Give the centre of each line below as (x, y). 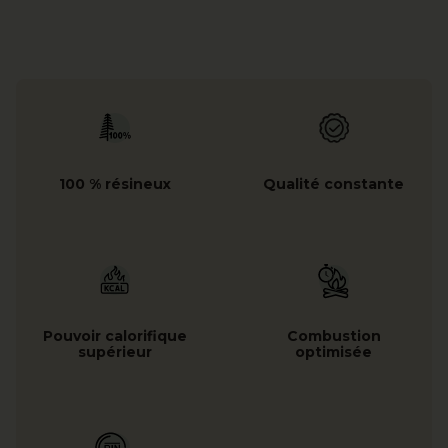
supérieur (114, 351)
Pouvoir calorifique (114, 335)
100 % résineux (114, 183)
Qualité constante (333, 183)
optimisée (333, 351)
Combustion (333, 335)
